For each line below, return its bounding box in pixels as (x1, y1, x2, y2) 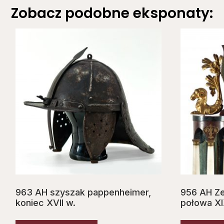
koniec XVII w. (15, 197, 75, 208)
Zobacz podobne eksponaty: (11, 3, 213, 23)
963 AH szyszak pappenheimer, (15, 187, 151, 198)
